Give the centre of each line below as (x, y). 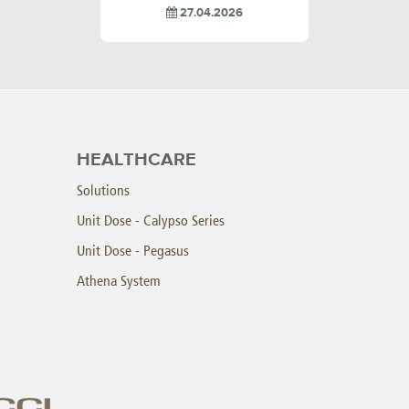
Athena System (119, 280)
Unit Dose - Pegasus (133, 250)
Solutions (103, 190)
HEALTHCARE (136, 159)
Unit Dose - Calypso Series (151, 220)
